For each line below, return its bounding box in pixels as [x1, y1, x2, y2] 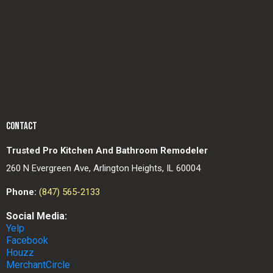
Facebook [6, 235, 48, 246]
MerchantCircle [6, 259, 70, 271]
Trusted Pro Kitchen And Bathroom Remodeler [6, 145, 208, 156]
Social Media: [6, 210, 67, 222]
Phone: [6, 186, 37, 197]
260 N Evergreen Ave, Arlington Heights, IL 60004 [6, 163, 200, 174]
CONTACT [6, 120, 37, 132]
